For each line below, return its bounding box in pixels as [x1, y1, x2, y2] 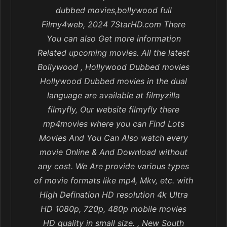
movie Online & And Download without [40, 147, 187, 158]
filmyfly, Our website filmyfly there [48, 104, 179, 115]
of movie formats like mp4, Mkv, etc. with [34, 175, 193, 186]
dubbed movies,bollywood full [55, 5, 172, 16]
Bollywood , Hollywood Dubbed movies [37, 62, 190, 72]
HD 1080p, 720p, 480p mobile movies [41, 204, 186, 214]
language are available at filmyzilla [47, 90, 180, 101]
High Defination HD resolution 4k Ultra [39, 190, 188, 200]
